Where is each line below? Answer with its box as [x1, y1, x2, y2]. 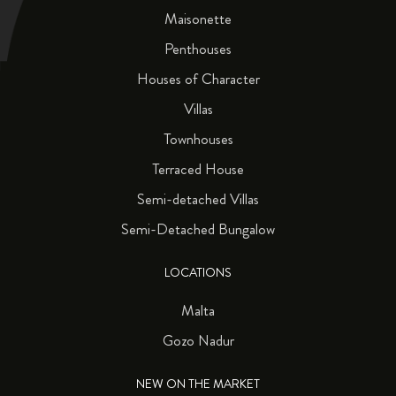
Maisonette [164, 7, 232, 29]
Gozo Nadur [162, 329, 234, 351]
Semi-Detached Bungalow [121, 217, 275, 240]
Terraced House [152, 157, 244, 179]
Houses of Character [136, 67, 260, 89]
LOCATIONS [164, 263, 232, 281]
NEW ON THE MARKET [136, 375, 260, 392]
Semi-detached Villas [137, 187, 259, 209]
